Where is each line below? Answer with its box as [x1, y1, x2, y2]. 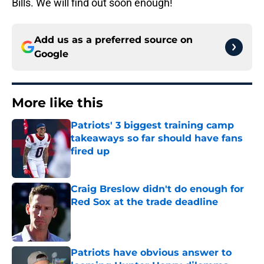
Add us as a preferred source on [34, 34, 193, 46]
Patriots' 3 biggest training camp [71, 120, 234, 131]
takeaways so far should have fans [71, 133, 243, 144]
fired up [71, 146, 110, 157]
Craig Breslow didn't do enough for [71, 183, 244, 195]
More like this [12, 95, 103, 111]
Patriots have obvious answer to [71, 247, 232, 259]
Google [34, 48, 68, 60]
